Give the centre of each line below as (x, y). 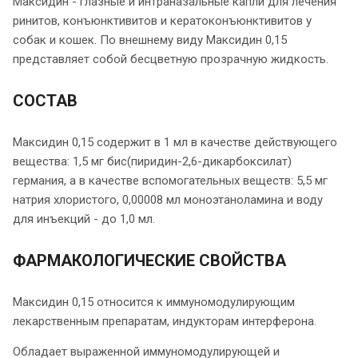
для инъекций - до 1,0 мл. (86, 219)
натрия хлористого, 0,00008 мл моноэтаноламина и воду (168, 199)
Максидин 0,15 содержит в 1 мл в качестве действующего (175, 142)
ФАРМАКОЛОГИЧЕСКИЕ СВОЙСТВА (149, 260)
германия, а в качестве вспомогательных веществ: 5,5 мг (170, 180)
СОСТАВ (45, 100)
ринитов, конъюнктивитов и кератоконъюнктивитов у (162, 20)
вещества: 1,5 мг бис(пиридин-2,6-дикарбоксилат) (152, 161)
